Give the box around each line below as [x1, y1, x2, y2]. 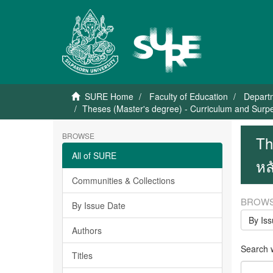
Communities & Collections [72, 174, 175, 186]
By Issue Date [72, 199, 126, 211]
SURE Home [85, 90, 133, 102]
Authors [72, 224, 102, 236]
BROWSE [62, 130, 94, 141]
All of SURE [72, 149, 116, 161]
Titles [72, 249, 93, 261]
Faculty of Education [149, 90, 228, 102]
